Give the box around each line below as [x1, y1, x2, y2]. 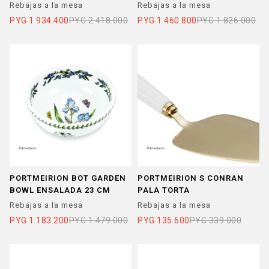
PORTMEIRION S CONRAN [138, 174, 244, 183]
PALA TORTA [138, 186, 190, 195]
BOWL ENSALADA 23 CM [10, 186, 110, 195]
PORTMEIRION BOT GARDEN [10, 174, 126, 183]
